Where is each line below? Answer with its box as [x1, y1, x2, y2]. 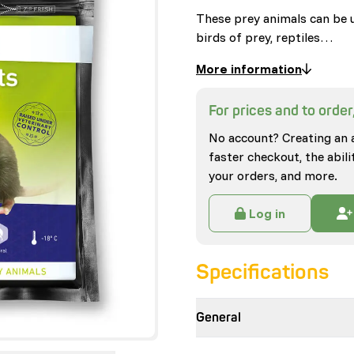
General [196, 310, 241, 326]
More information [196, 61, 302, 77]
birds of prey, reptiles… [196, 29, 333, 45]
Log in [249, 205, 285, 221]
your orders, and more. [209, 168, 337, 183]
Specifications [196, 260, 329, 285]
